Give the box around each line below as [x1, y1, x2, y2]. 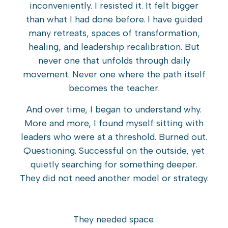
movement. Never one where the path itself [22, 69, 206, 80]
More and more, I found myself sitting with [24, 117, 204, 129]
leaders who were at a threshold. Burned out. [21, 131, 207, 142]
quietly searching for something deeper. [31, 158, 197, 170]
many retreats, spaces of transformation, [28, 27, 200, 39]
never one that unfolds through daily [38, 55, 190, 67]
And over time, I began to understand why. [26, 103, 202, 115]
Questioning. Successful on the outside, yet [23, 145, 205, 156]
